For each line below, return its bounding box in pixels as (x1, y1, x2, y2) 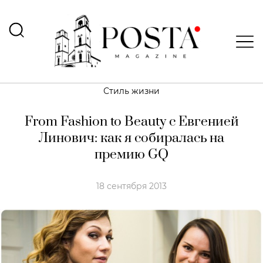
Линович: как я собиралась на (39, 130, 224, 147)
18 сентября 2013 (96, 181, 167, 191)
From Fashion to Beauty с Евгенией (24, 113, 239, 130)
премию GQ (95, 146, 168, 163)
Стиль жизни (103, 86, 160, 96)
